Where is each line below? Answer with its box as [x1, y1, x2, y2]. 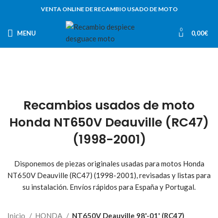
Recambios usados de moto [23, 97, 195, 114]
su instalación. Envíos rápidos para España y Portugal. [22, 182, 196, 191]
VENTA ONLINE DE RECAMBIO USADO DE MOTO [40, 5, 178, 13]
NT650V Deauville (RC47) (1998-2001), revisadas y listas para [7, 171, 211, 180]
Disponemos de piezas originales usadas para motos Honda [14, 159, 204, 168]
